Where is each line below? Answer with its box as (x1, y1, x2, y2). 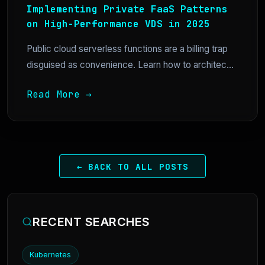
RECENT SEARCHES (33, 214, 150, 229)
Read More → (27, 88, 92, 101)
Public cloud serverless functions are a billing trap (27, 43, 228, 54)
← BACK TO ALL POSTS (76, 160, 189, 172)
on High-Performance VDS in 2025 (27, 17, 210, 30)
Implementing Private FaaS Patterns (27, 2, 228, 15)
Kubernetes (30, 250, 71, 259)
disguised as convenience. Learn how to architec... (27, 59, 234, 70)
